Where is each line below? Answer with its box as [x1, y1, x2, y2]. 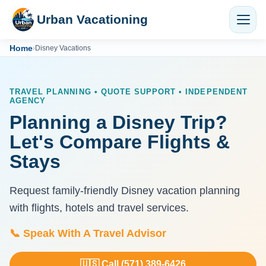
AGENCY [9, 96, 46, 106]
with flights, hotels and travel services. [9, 202, 189, 214]
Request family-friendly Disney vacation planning [9, 185, 240, 197]
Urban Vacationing [37, 12, 148, 26]
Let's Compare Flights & [9, 131, 230, 153]
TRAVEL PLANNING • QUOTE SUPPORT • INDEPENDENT [9, 87, 248, 97]
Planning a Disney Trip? [9, 112, 227, 134]
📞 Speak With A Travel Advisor [9, 227, 166, 240]
